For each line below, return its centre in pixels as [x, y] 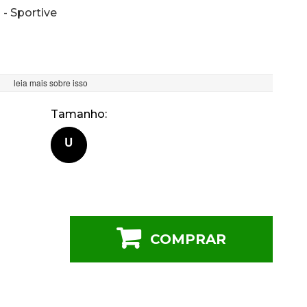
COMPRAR [188, 240]
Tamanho [77, 114]
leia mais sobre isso [50, 83]
